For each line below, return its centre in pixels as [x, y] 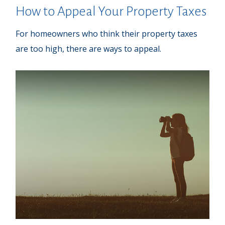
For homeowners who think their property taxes [107, 34]
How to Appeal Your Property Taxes [111, 12]
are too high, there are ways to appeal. [89, 49]
